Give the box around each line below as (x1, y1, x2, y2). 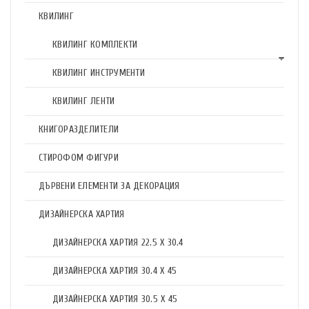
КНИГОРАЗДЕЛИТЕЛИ (39, 123, 119, 135)
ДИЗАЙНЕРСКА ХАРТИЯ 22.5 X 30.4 (52, 237, 183, 248)
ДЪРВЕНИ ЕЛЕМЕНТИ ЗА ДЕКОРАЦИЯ (39, 180, 180, 192)
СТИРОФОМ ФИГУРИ (39, 152, 119, 163)
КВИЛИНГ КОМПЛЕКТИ (52, 39, 138, 50)
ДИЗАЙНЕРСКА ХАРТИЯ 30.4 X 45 (52, 265, 177, 277)
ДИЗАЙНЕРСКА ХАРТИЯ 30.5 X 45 (52, 293, 177, 305)
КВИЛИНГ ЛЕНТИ (52, 95, 115, 107)
